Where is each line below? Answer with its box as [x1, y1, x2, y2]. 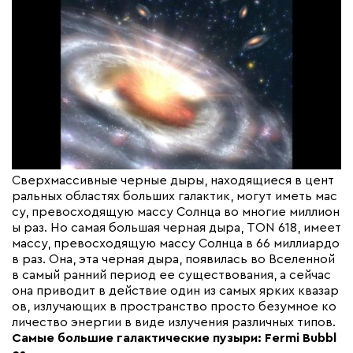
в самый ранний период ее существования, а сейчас [12, 269, 331, 282]
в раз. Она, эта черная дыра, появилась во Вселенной [12, 253, 335, 266]
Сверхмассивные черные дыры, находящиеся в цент [12, 174, 334, 188]
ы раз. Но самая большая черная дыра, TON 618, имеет [12, 221, 341, 235]
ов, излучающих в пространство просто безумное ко [12, 300, 336, 314]
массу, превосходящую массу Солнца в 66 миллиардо [12, 237, 340, 251]
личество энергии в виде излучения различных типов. [12, 316, 336, 329]
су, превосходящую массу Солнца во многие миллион [12, 206, 340, 219]
